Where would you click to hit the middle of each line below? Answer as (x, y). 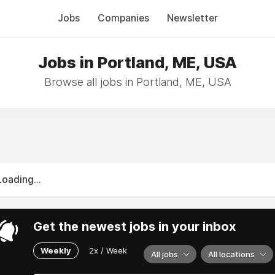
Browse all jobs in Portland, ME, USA (137, 82)
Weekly (56, 250)
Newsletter (192, 18)
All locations (231, 254)
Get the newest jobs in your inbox (134, 227)
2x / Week (108, 250)
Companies (123, 18)
